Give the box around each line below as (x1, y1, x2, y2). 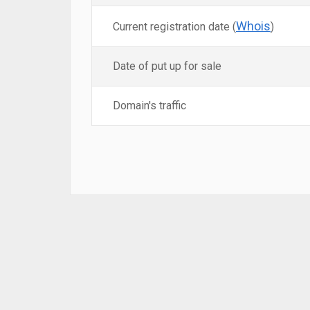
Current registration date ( (113, 20, 236, 33)
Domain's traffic (113, 99, 186, 112)
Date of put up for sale (113, 60, 221, 73)
